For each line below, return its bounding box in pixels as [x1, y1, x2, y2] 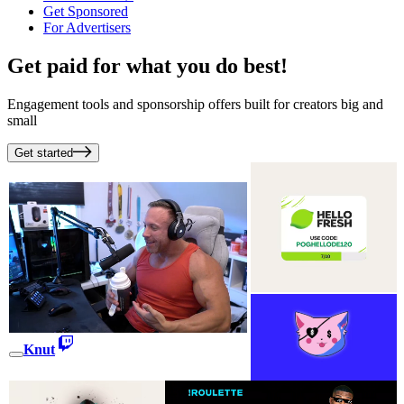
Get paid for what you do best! [7, 53, 288, 78]
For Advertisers [43, 20, 131, 35]
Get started [14, 145, 73, 160]
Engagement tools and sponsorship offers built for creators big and [7, 96, 383, 112]
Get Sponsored [43, 4, 128, 19]
